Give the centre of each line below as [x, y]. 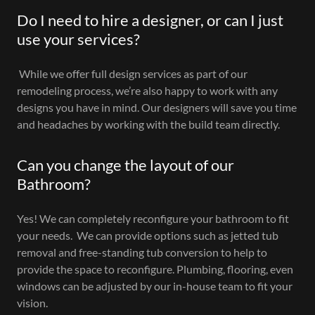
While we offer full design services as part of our [132, 73]
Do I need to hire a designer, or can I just [150, 20]
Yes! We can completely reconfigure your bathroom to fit [153, 218]
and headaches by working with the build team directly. [149, 124]
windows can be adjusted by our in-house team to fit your [155, 285]
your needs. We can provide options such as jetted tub [148, 235]
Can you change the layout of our [126, 165]
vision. [32, 302]
